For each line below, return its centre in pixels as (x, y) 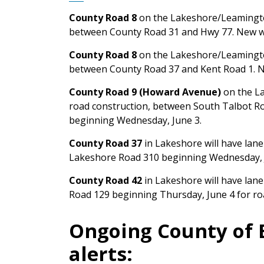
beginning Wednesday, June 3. (135, 120)
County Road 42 (105, 180)
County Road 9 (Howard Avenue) (145, 92)
